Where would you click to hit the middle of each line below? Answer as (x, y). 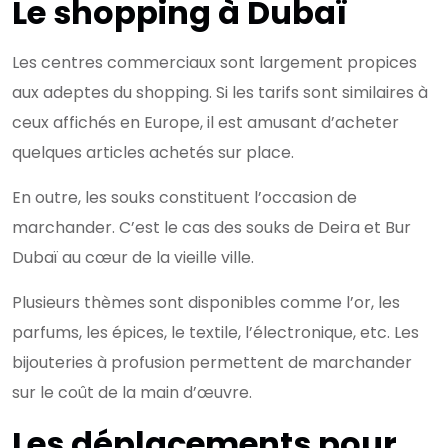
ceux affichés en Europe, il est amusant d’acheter (205, 122)
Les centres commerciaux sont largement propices (214, 62)
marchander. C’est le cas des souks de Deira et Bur (211, 227)
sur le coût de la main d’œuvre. (132, 392)
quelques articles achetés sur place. (153, 152)
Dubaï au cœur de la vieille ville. (133, 257)
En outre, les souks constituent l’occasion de (184, 197)
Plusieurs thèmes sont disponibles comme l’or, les (206, 302)
